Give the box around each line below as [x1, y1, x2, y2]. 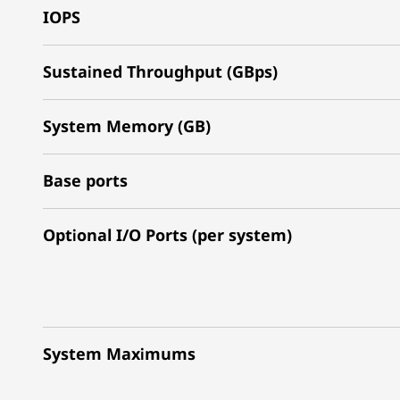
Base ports [43, 169, 128, 191]
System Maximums [43, 342, 196, 364]
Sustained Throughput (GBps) [43, 60, 278, 82]
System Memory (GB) [43, 114, 211, 137]
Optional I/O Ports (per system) [43, 223, 292, 246]
